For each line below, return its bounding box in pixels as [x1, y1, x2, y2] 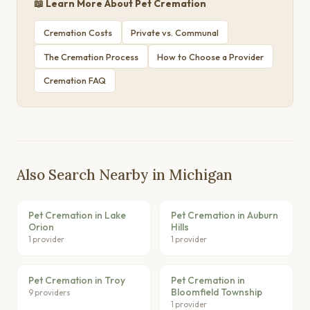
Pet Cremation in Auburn [171, 209, 278, 222]
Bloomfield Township [171, 285, 262, 298]
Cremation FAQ [43, 75, 106, 86]
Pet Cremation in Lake [28, 209, 126, 222]
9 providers [28, 286, 71, 298]
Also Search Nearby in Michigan [17, 165, 232, 184]
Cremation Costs [43, 26, 112, 38]
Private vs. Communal [131, 26, 219, 38]
